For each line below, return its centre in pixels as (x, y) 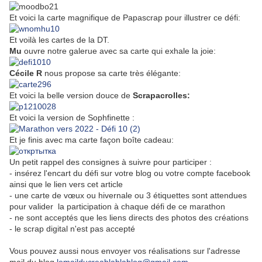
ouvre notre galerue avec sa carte (87, 51)
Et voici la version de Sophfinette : (72, 118)
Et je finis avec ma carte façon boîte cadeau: (92, 140)
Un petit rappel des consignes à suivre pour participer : (111, 162)
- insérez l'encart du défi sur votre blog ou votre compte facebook (130, 173)
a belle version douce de (86, 96)
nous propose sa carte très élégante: (113, 73)
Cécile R (27, 73)
